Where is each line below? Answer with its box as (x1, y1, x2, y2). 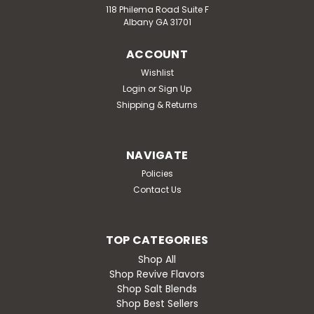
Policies (141, 167, 173, 179)
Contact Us (132, 183, 182, 196)
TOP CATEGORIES (105, 231, 209, 248)
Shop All (138, 252, 176, 266)
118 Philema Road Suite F (105, 3, 209, 15)
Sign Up (158, 82, 192, 95)
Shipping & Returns (116, 98, 198, 111)
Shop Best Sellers (116, 296, 198, 310)
